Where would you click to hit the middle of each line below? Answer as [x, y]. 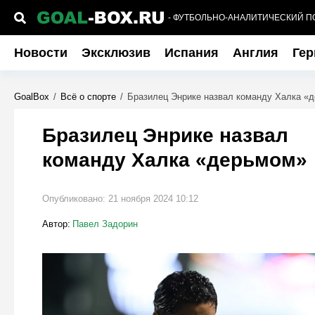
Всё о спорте [88, 97]
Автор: [56, 224]
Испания [191, 53]
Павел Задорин [105, 224]
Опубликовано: [75, 199]
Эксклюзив [116, 53]
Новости [40, 53]
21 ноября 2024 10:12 [153, 199]
